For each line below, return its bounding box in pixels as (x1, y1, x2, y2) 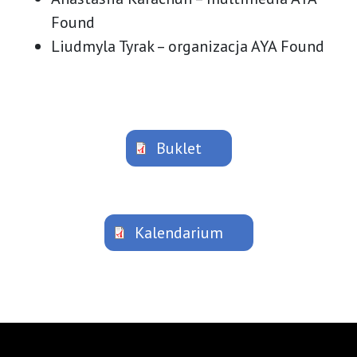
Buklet (155, 137, 202, 159)
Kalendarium (134, 222, 223, 243)
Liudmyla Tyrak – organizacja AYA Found (51, 35, 324, 57)
